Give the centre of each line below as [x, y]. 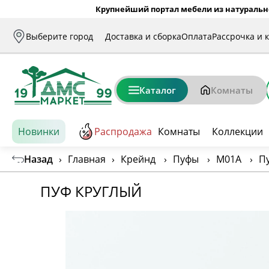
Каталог [158, 90]
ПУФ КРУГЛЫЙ [91, 191]
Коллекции [237, 131]
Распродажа [123, 131]
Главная [87, 159]
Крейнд [138, 159]
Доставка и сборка [143, 36]
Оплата [197, 36]
